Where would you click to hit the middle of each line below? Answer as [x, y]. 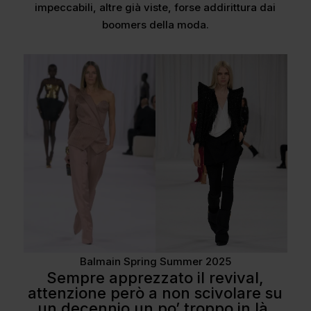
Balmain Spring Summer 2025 [155, 261]
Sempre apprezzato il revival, [155, 277]
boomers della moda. [155, 25]
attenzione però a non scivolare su [155, 293]
